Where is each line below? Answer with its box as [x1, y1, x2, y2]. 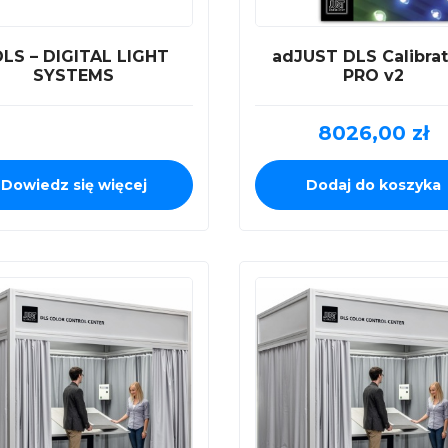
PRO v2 [343, 65, 405, 85]
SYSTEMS [33, 65, 115, 85]
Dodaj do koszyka [306, 175, 442, 194]
